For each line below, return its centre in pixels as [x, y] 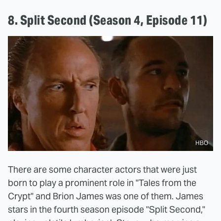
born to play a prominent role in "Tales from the [102, 183]
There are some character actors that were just [102, 170]
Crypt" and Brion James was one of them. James [106, 196]
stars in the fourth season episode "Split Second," [107, 210]
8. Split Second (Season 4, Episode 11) [108, 20]
